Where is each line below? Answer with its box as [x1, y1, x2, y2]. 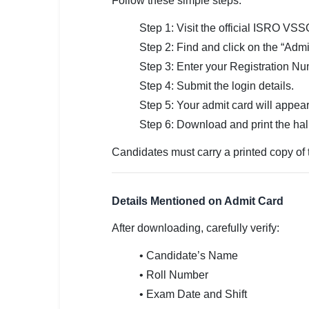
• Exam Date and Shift [139, 288, 247, 300]
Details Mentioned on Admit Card [112, 195, 283, 207]
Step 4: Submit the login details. [139, 80, 294, 92]
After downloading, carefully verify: [112, 222, 279, 234]
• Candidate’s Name [139, 250, 238, 261]
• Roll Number [139, 269, 208, 281]
